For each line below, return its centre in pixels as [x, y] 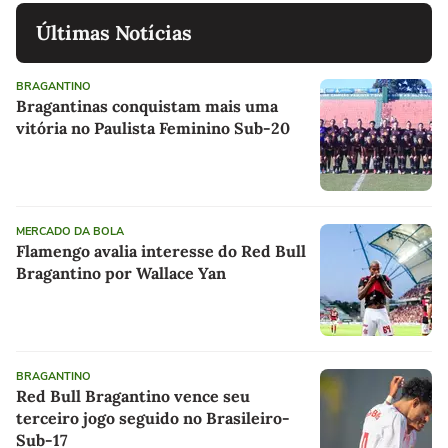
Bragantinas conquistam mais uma [147, 106]
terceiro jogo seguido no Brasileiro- [153, 418]
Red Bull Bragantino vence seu [133, 396]
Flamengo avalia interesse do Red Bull [161, 251]
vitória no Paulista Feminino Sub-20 [153, 128]
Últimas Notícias [114, 33]
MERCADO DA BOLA [70, 232]
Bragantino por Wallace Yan [121, 273]
